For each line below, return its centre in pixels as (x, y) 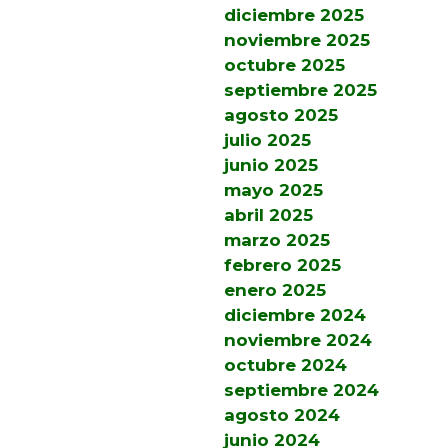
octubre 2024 (285, 365)
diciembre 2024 (295, 315)
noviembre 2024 (298, 340)
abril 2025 (268, 215)
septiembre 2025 (300, 90)
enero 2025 (275, 290)
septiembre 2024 (301, 390)
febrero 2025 (282, 265)
